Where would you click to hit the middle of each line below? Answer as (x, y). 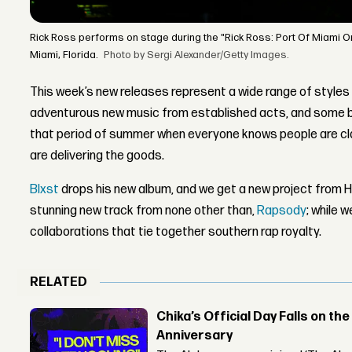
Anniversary (195, 335)
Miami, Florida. (64, 55)
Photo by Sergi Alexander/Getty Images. (197, 55)
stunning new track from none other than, (144, 211)
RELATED (59, 283)
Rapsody (282, 211)
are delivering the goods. (97, 156)
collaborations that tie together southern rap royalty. (176, 233)
